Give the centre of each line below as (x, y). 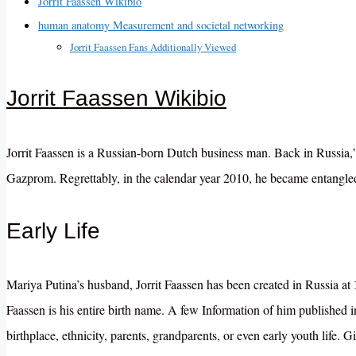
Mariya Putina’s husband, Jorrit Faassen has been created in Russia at (180, 284)
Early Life (53, 230)
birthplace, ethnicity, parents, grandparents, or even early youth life (172, 335)
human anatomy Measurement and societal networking (161, 25)
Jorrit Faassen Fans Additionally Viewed (153, 47)
